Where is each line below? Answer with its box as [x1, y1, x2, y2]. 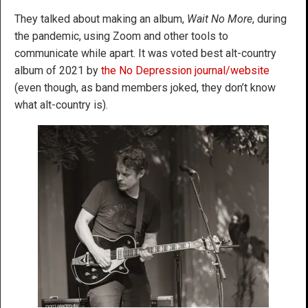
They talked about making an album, [14, 12, 187, 26]
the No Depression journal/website [101, 64, 269, 78]
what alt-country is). [14, 98, 108, 112]
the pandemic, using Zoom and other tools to [14, 30, 228, 43]
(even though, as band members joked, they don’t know [14, 81, 276, 95]
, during [252, 12, 287, 26]
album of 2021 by [14, 64, 101, 78]
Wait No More [187, 12, 252, 26]
